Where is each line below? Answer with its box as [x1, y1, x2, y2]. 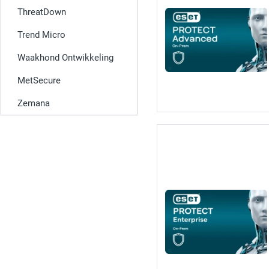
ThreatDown [17, 7, 66, 17]
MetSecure [17, 75, 61, 86]
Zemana [17, 98, 50, 109]
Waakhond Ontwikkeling [17, 52, 113, 63]
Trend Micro [17, 29, 65, 40]
